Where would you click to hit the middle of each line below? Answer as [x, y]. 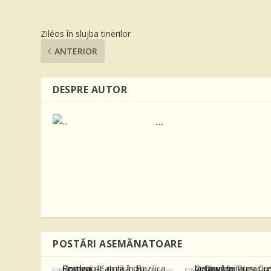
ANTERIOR [76, 51]
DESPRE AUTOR [90, 89]
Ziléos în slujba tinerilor [86, 33]
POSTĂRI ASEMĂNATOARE [118, 243]
